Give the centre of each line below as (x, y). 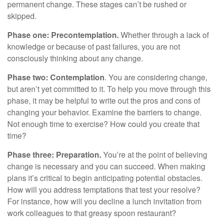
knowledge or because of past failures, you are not (94, 47)
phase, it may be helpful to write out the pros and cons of (104, 101)
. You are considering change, (156, 77)
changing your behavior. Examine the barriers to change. (104, 112)
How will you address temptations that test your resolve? (104, 190)
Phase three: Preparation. (54, 155)
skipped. (22, 16)
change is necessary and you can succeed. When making (106, 166)
